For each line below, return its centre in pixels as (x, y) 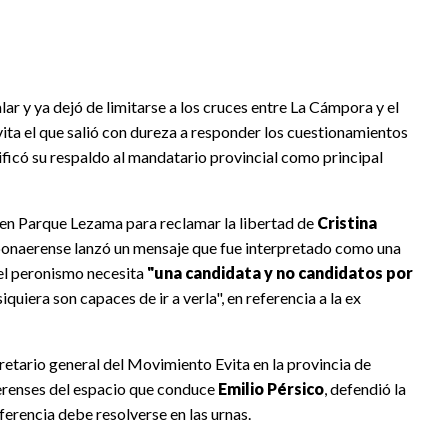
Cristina (347, 223)
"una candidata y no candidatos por (280, 273)
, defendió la (365, 389)
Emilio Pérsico (271, 389)
